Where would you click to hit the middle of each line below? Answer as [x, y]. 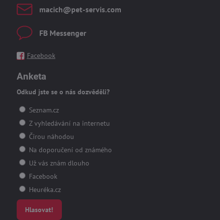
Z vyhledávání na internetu [68, 123]
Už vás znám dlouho [58, 163]
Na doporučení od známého [69, 150]
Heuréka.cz [44, 189]
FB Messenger [63, 33]
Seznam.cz [43, 110]
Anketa [31, 76]
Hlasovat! [39, 209]
